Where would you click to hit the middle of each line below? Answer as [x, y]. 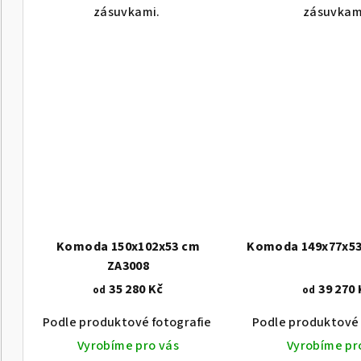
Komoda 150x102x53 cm [128, 246]
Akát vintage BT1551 [286, 322]
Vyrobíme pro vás [128, 345]
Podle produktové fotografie [127, 322]
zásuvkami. [128, 12]
